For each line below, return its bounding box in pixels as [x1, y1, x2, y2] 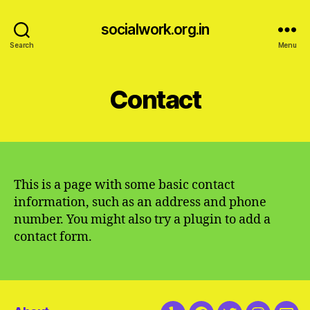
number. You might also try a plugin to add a [14, 212, 271, 228]
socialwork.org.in [100, 20, 210, 38]
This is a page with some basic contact [14, 177, 235, 193]
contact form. [14, 229, 92, 245]
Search [10, 40, 34, 49]
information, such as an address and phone [14, 194, 266, 210]
